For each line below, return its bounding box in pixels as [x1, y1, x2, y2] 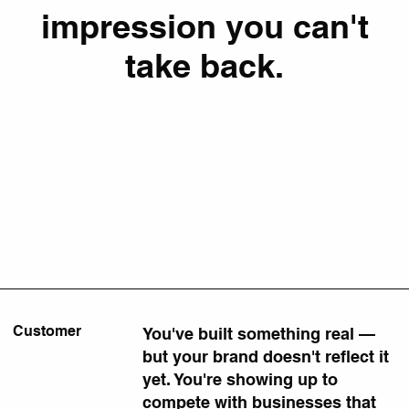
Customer [12, 321, 81, 340]
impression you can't [40, 5, 369, 46]
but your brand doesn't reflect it [142, 346, 390, 366]
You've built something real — [142, 323, 376, 343]
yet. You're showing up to [142, 369, 339, 389]
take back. [125, 45, 284, 85]
